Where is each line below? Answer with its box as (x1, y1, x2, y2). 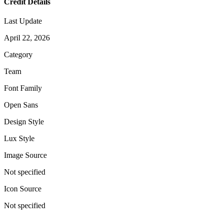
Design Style (4, 117, 44, 126)
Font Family (4, 84, 42, 93)
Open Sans (4, 101, 38, 110)
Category (4, 50, 33, 59)
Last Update (4, 17, 42, 26)
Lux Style (4, 134, 35, 143)
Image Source (4, 151, 47, 160)
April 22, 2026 (4, 34, 50, 42)
